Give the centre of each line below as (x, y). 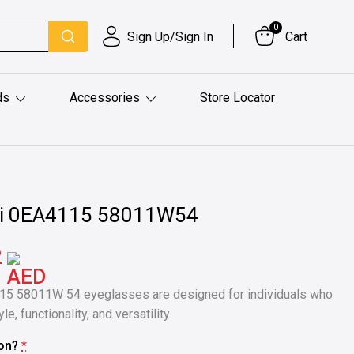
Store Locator (237, 98)
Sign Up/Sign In (170, 36)
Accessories (104, 98)
